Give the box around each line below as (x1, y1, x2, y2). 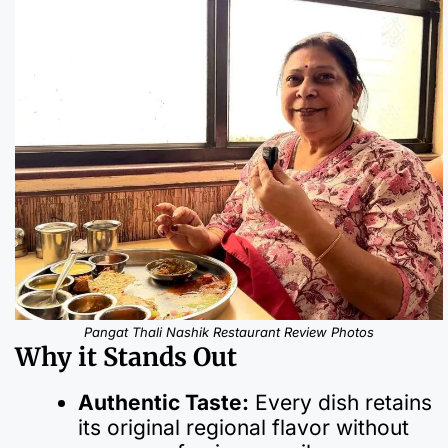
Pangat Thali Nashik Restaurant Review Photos (84, 323, 374, 340)
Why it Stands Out (15, 340, 237, 373)
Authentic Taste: (78, 389, 249, 415)
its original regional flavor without (78, 414, 409, 440)
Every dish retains (249, 389, 432, 415)
